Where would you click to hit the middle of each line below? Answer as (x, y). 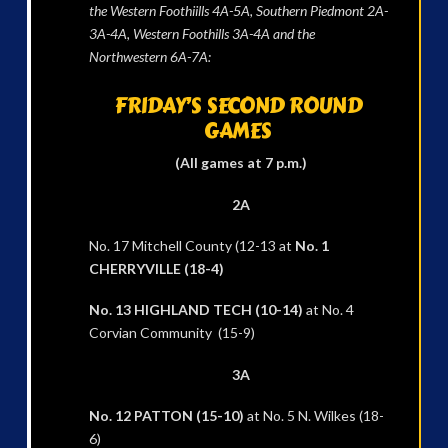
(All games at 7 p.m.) (241, 163)
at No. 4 (328, 310)
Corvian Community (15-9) (171, 333)
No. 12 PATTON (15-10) (166, 416)
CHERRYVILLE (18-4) (156, 269)
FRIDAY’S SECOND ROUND (238, 106)
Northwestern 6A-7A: (149, 57)
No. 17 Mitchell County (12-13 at (191, 246)
